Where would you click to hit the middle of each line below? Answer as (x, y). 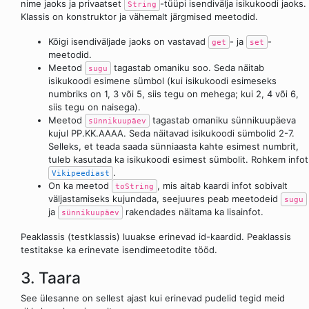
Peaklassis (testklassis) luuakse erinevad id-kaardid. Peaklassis (156, 237)
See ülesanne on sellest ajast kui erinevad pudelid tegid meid (153, 298)
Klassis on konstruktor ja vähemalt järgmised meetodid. (139, 16)
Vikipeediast (81, 173)
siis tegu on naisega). (94, 107)
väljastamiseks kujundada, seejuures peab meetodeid (165, 198)
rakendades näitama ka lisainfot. (193, 211)
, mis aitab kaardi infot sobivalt (222, 185)
